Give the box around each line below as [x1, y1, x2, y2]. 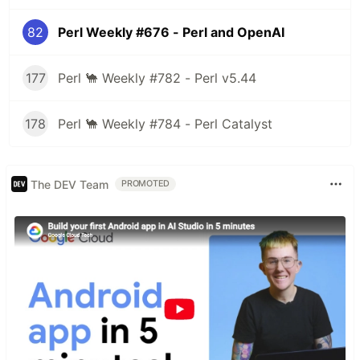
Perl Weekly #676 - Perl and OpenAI [58, 24, 284, 40]
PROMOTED [121, 178, 170, 189]
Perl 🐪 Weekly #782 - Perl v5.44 [58, 70, 256, 86]
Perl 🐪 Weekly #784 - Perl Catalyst [58, 116, 272, 132]
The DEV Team [31, 177, 108, 191]
